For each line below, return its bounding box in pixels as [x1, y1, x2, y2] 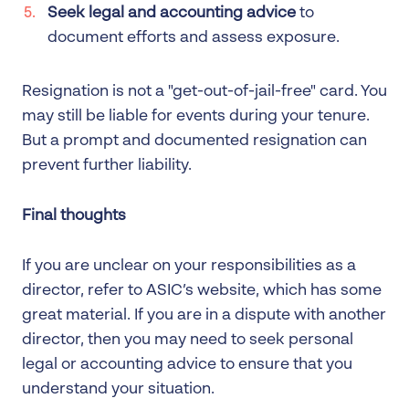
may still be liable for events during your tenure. [22, 108, 370, 124]
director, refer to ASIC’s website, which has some [22, 282, 382, 299]
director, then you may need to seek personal [22, 331, 353, 348]
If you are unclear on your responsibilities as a [22, 257, 356, 274]
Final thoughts [22, 207, 126, 224]
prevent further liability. [22, 157, 192, 173]
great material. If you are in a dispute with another [22, 307, 386, 323]
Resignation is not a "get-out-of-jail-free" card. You [22, 83, 387, 100]
